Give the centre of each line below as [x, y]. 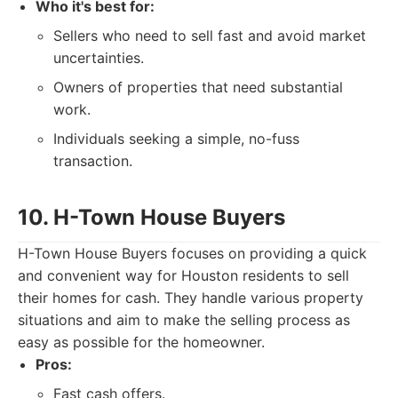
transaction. [93, 161]
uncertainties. [99, 58]
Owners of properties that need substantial [198, 87]
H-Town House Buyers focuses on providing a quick [192, 253]
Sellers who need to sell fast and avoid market [210, 36]
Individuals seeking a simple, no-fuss [176, 139]
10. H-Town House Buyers [151, 217]
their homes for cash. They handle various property [191, 298]
